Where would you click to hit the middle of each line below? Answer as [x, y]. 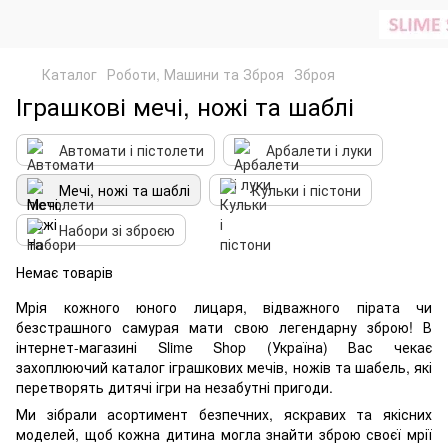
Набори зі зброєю [117, 230]
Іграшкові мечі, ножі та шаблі [185, 105]
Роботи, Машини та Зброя [195, 74]
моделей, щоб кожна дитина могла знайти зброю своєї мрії [224, 434]
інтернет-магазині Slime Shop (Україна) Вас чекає [224, 347]
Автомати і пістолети [131, 150]
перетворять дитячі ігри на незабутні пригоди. [174, 387]
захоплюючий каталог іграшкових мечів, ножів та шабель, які [224, 367]
